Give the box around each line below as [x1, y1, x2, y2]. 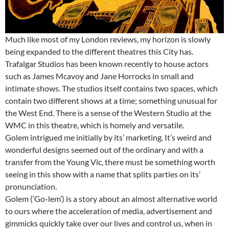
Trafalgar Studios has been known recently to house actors [5, 58, 209, 68]
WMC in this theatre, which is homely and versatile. [5, 120, 184, 130]
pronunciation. [5, 181, 57, 191]
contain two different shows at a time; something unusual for [5, 95, 217, 105]
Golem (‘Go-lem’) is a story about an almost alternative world [5, 193, 217, 203]
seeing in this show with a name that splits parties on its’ [5, 169, 200, 179]
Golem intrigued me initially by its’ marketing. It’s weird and [5, 132, 212, 142]
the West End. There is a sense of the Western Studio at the [5, 107, 211, 118]
